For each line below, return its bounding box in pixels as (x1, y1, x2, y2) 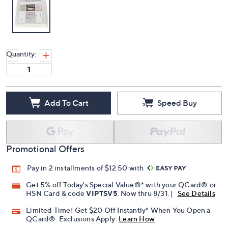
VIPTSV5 (86, 189, 118, 198)
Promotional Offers (6, 144, 84, 154)
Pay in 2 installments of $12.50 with (27, 163, 146, 172)
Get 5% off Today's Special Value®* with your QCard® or (26, 180, 217, 189)
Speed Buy (157, 97, 197, 108)
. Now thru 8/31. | (117, 189, 175, 198)
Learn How (119, 214, 155, 223)
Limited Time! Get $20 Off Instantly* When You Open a (26, 206, 211, 215)
